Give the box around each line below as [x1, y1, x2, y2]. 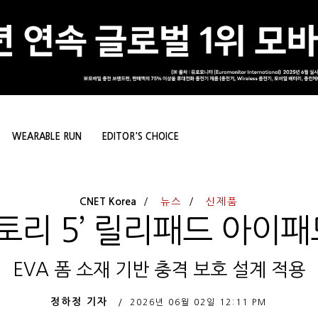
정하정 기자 [50, 297, 109, 307]
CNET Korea [79, 197, 137, 207]
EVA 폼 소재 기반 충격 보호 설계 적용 [12, 261, 305, 280]
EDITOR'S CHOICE [102, 132, 179, 142]
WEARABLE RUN [12, 132, 82, 142]
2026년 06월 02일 [130, 298, 216, 307]
